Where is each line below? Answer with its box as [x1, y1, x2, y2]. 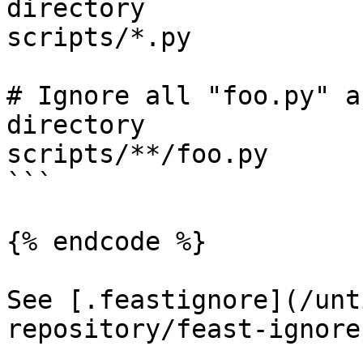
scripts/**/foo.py [6, 139, 268, 169]
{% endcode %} [6, 227, 207, 256]
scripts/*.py [6, 23, 191, 52]
